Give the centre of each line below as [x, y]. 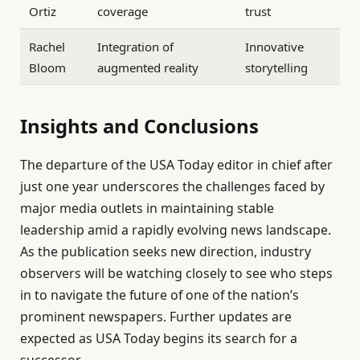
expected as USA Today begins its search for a [159, 338]
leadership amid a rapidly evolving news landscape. [176, 229]
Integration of [136, 47]
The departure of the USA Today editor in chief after [176, 164]
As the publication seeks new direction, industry [166, 251]
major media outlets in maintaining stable [147, 208]
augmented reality [148, 68]
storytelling [277, 68]
